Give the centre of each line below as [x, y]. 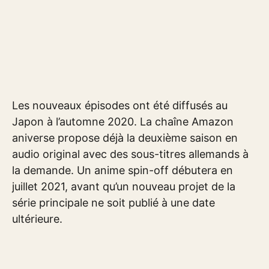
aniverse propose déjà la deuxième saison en [125, 138]
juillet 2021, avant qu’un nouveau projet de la [124, 186]
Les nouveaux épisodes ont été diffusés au [120, 105]
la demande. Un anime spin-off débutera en [122, 170]
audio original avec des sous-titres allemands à [130, 154]
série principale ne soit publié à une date [113, 202]
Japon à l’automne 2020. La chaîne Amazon [123, 121]
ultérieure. [37, 219]
